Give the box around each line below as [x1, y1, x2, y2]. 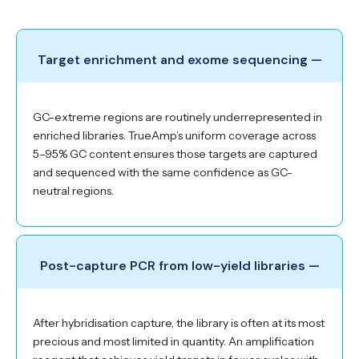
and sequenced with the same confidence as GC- [33, 165, 292, 180]
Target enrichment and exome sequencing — [37, 51, 322, 69]
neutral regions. [33, 184, 114, 199]
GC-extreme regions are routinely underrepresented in [33, 110, 322, 125]
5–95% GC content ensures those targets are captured [33, 147, 317, 162]
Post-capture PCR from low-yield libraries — [39, 257, 320, 274]
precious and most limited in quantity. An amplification [33, 333, 314, 349]
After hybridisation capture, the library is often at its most [33, 315, 325, 330]
